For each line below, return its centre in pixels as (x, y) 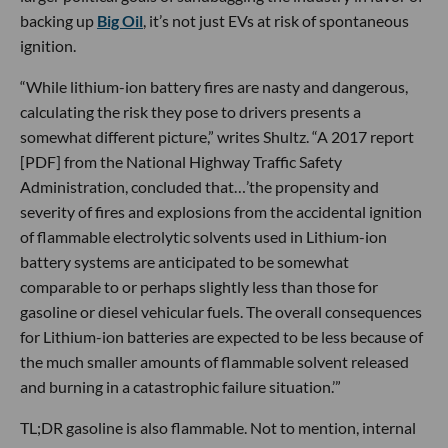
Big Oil (120, 20)
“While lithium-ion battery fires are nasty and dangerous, (214, 86)
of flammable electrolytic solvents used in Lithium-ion (203, 236)
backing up (58, 20)
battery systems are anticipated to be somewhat (184, 261)
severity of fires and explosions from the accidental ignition (221, 211)
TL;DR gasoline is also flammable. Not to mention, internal (218, 427)
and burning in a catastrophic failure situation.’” (180, 386)
